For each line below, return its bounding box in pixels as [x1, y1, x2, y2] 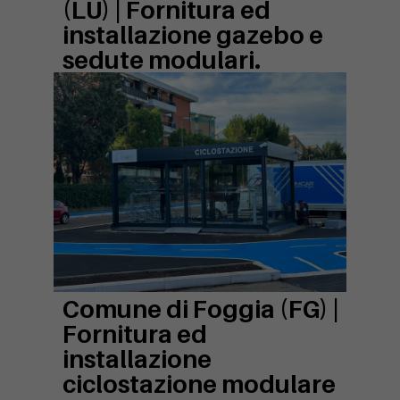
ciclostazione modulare [62, 370, 336, 398]
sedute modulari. [62, 46, 261, 74]
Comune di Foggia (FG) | [62, 295, 339, 323]
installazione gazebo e [62, 21, 323, 49]
